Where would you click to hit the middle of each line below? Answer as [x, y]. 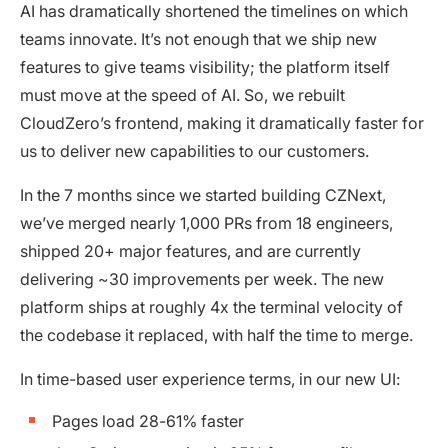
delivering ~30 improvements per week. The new [202, 278]
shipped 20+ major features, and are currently [190, 250]
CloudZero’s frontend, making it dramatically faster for [222, 122]
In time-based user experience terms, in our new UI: [210, 378]
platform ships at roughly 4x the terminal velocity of [211, 306]
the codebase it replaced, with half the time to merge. [216, 334]
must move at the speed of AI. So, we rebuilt [182, 94]
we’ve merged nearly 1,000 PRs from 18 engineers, [206, 222]
